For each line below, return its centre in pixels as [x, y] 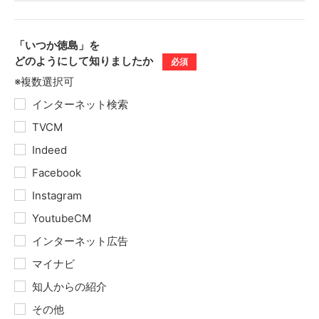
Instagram [57, 195]
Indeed [49, 150]
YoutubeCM [62, 218]
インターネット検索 [80, 104]
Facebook [57, 173]
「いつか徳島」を [57, 45]
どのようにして [52, 61]
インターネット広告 [80, 241]
